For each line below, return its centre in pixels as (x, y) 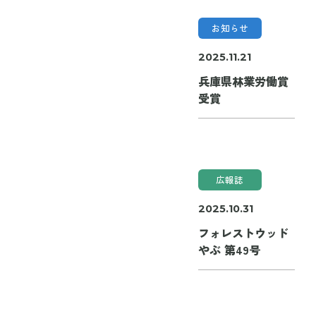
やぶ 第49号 (229, 249)
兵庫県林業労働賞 (243, 81)
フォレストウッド (243, 232)
